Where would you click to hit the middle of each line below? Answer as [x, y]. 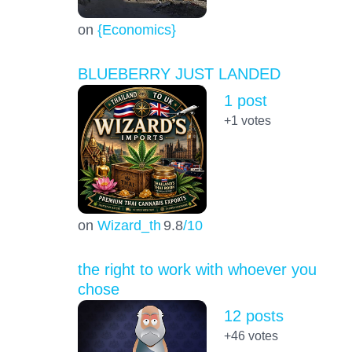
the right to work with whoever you [197, 269]
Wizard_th [129, 225]
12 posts [253, 315]
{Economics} [136, 29]
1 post [245, 100]
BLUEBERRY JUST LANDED [179, 73]
